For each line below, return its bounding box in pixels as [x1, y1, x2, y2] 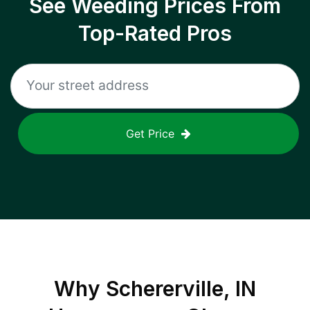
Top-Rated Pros [78, 21, 232, 46]
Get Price [126, 127, 174, 140]
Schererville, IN [106, 276, 256, 301]
